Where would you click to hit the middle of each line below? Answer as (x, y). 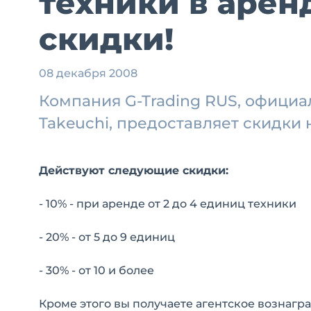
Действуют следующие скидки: (134, 170)
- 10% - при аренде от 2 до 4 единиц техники (168, 204)
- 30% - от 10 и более (96, 270)
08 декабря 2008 (88, 73)
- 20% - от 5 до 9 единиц (107, 237)
